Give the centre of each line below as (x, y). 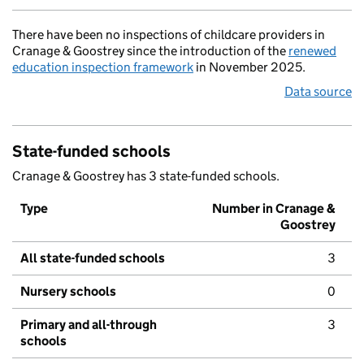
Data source (318, 92)
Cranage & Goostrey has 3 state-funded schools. (146, 176)
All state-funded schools (93, 258)
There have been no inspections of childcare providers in (169, 35)
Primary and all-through (89, 325)
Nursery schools (68, 292)
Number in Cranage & (274, 209)
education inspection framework (103, 67)
